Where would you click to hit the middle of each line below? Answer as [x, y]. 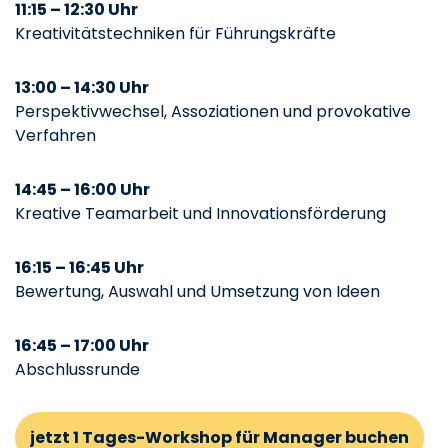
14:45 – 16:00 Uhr [82, 189]
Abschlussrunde [77, 369]
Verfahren [55, 135]
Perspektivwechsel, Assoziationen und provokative [213, 111]
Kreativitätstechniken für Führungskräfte [175, 33]
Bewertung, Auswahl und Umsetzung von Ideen [197, 291]
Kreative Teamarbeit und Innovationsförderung [200, 213]
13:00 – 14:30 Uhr [82, 87]
